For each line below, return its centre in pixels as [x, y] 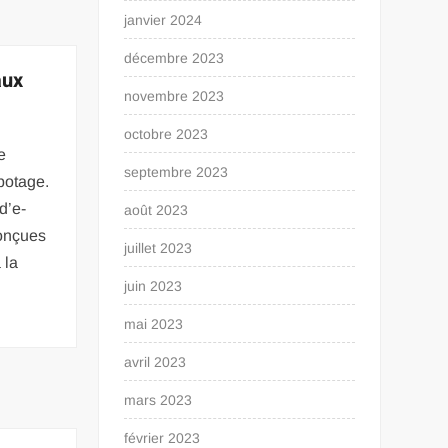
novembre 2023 [174, 96]
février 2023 [162, 438]
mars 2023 [158, 400]
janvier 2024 [163, 20]
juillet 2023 [158, 248]
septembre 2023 [176, 172]
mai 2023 [154, 324]
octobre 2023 [166, 134]
